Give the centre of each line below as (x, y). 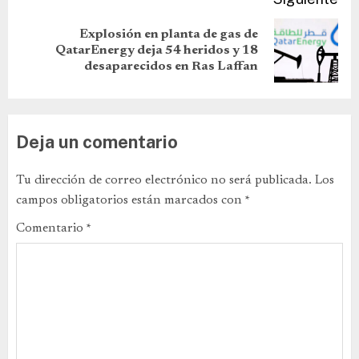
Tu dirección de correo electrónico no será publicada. (164, 181)
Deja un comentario (97, 142)
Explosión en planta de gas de (169, 35)
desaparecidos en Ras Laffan (171, 67)
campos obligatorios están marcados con (130, 201)
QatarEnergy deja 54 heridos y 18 (157, 51)
